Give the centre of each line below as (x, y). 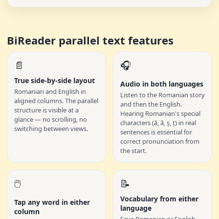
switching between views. (51, 129)
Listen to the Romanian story (163, 95)
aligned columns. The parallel (56, 101)
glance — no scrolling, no (51, 119)
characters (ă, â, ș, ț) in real (158, 123)
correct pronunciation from (160, 141)
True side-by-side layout (55, 80)
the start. (133, 151)
